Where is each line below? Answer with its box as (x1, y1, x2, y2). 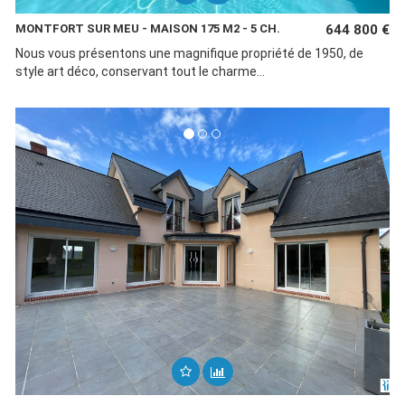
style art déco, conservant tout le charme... (14, 64, 265, 79)
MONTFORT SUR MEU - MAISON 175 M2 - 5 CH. (14, 22, 280, 35)
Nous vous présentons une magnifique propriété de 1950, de (14, 46, 363, 61)
